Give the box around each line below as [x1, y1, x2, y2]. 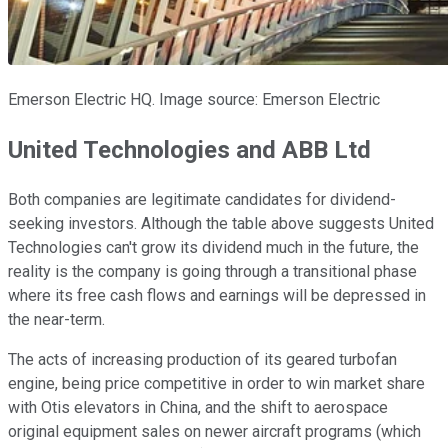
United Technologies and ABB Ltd [8, 136, 371, 165]
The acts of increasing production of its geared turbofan [8, 350, 397, 370]
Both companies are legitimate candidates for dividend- [8, 190, 396, 210]
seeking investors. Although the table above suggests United [8, 214, 434, 234]
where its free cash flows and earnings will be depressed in [8, 286, 426, 306]
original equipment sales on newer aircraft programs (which [8, 422, 421, 442]
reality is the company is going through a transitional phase [8, 262, 417, 282]
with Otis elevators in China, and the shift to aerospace [8, 398, 388, 418]
